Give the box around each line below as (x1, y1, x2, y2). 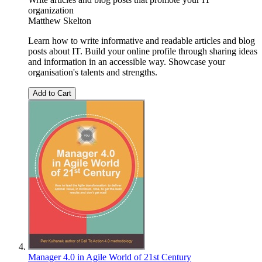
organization (28, 5, 74, 16)
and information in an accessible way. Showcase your (28, 57, 225, 67)
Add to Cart (33, 89, 71, 98)
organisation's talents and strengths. (28, 67, 157, 78)
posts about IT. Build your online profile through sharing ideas (28, 46, 257, 57)
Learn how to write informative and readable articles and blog (28, 36, 255, 46)
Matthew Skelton (28, 16, 91, 26)
